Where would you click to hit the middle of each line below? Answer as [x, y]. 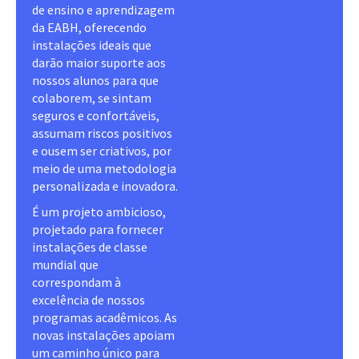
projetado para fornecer [98, 229]
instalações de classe [90, 246]
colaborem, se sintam [92, 97]
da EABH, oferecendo [89, 27]
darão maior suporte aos [99, 62]
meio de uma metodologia [104, 168]
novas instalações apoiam [103, 335]
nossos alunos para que [95, 80]
